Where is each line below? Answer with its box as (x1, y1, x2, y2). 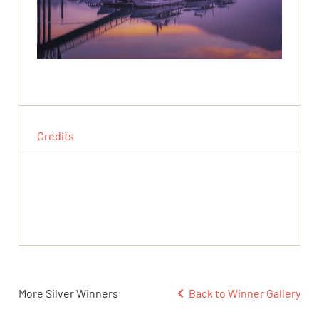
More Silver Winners (19, 286, 119, 300)
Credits (37, 129, 75, 143)
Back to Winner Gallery (184, 286, 300, 300)
